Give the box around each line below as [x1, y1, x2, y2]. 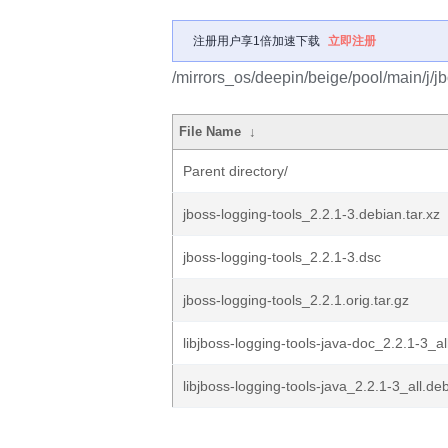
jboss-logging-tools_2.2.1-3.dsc [183, 249, 381, 265]
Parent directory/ [183, 163, 288, 179]
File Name [179, 124, 242, 139]
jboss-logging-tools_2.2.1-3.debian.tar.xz [183, 206, 440, 222]
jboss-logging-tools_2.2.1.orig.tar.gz [183, 292, 409, 308]
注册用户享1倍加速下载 [193, 34, 320, 48]
